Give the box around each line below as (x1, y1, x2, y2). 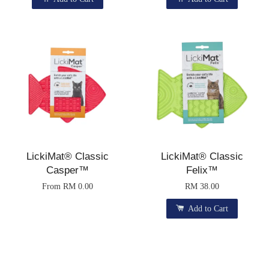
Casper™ (46, 165, 89, 177)
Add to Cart (185, 204, 228, 214)
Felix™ (186, 165, 218, 177)
